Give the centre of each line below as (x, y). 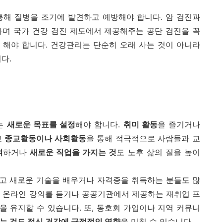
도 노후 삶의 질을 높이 (159, 152)
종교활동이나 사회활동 (45, 139)
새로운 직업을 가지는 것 (73, 152)
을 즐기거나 (179, 125)
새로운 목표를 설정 (41, 125)
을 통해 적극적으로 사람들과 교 (143, 139)
